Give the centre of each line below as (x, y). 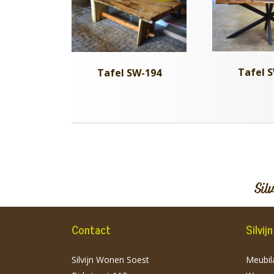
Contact (91, 229)
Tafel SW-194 (129, 72)
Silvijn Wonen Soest (110, 259)
